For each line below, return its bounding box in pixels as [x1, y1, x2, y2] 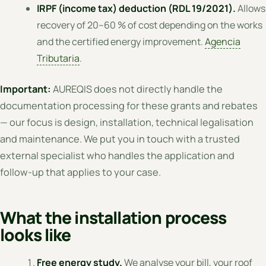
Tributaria [37, 52, 80, 65]
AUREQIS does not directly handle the [51, 83, 223, 96]
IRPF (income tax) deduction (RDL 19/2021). [37, 2, 236, 15]
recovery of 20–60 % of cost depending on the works [37, 18, 263, 32]
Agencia [205, 35, 241, 49]
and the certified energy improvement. [37, 35, 205, 49]
